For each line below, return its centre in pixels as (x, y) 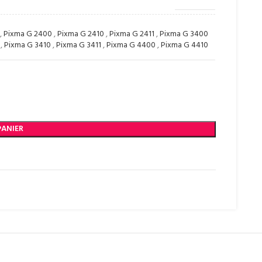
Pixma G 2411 (132, 34)
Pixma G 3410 (28, 45)
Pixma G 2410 (81, 34)
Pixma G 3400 (184, 34)
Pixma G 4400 (131, 45)
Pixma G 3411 (79, 45)
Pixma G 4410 (185, 45)
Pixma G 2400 (28, 34)
